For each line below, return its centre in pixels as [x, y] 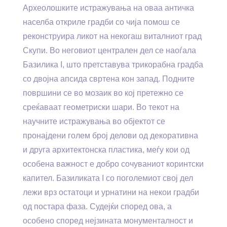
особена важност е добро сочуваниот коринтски [113, 164]
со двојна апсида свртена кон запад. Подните [109, 79]
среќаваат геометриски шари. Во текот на [101, 107]
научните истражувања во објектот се [94, 121]
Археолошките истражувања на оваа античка [108, 8]
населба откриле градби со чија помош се [101, 22]
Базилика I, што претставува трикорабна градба [113, 65]
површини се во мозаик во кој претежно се [103, 93]
